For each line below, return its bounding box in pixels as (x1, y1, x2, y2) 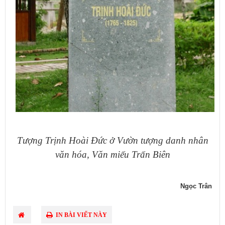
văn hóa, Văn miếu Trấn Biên (55, 149, 170, 160)
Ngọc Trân (180, 182, 212, 190)
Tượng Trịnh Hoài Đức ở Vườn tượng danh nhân (17, 135, 208, 146)
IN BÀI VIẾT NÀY (54, 211, 107, 219)
